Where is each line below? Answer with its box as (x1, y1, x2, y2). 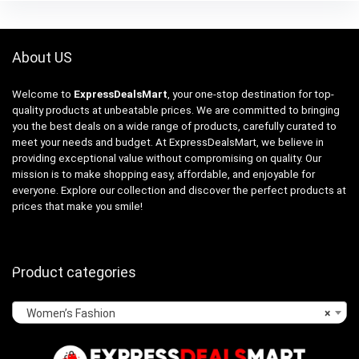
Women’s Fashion (19, 306, 115, 320)
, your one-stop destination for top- (167, 87, 334, 100)
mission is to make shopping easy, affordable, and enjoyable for (12, 167, 315, 180)
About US (12, 48, 72, 66)
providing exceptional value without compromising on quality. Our (12, 151, 321, 164)
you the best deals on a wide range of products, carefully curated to (12, 119, 337, 132)
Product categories (12, 263, 136, 280)
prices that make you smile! (12, 200, 143, 212)
